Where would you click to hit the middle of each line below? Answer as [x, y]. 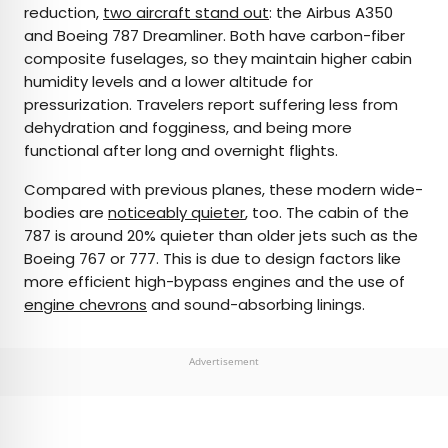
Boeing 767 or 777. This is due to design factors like [212, 259]
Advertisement [224, 361]
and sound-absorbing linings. [256, 305]
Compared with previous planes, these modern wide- [223, 190]
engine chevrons [85, 305]
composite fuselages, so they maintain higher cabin [218, 59]
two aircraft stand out [186, 13]
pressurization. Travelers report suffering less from [211, 105]
